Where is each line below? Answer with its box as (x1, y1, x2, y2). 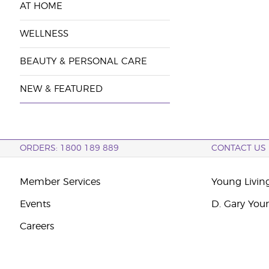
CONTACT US (211, 144, 267, 153)
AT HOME (19, 2, 62, 11)
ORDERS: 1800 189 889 (19, 144, 119, 153)
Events (19, 199, 50, 209)
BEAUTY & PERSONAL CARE (19, 57, 147, 66)
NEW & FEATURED (19, 85, 103, 94)
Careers (19, 222, 54, 231)
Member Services (19, 177, 100, 187)
